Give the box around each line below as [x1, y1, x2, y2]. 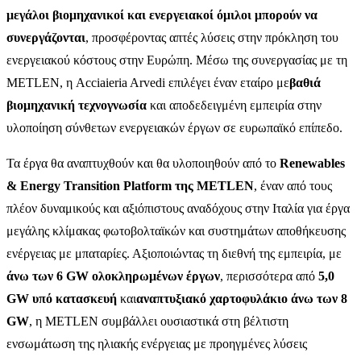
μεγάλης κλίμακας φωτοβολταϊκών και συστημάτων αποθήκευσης [6, 223, 346, 238]
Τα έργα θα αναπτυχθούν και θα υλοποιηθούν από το [6, 156, 280, 170]
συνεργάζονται [6, 30, 85, 44]
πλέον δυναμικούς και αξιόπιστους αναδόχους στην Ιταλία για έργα [6, 201, 350, 215]
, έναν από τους [254, 178, 332, 193]
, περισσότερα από [220, 268, 318, 283]
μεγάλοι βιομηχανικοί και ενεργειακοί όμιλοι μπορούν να [6, 7, 317, 22]
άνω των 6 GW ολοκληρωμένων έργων [6, 268, 220, 283]
